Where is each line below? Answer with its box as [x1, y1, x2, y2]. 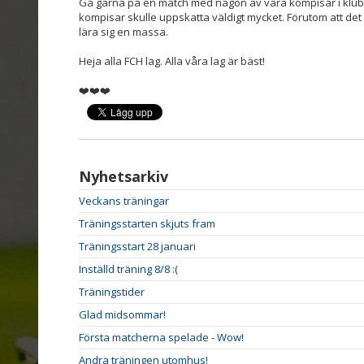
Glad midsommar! [79, 306, 166, 322]
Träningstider [79, 284, 145, 299]
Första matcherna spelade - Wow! [79, 329, 244, 344]
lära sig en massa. [79, 24, 168, 39]
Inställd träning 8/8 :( [79, 261, 178, 276]
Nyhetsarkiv [79, 166, 168, 186]
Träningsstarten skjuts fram [79, 215, 215, 231]
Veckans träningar [79, 193, 169, 208]
